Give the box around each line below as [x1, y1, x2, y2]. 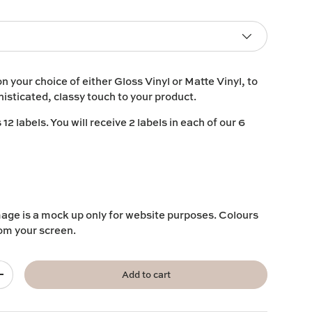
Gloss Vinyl [114, 73, 171, 88]
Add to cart [121, 267, 171, 281]
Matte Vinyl [185, 73, 242, 88]
